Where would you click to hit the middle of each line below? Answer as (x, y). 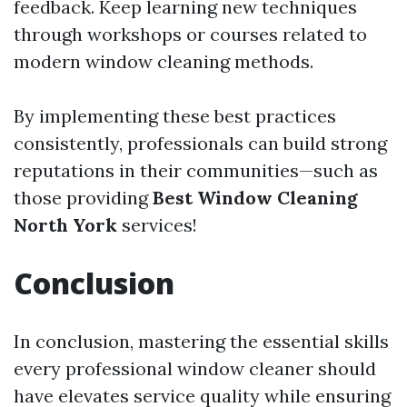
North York (65, 225)
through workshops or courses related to (190, 34)
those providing (83, 198)
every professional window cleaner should (195, 368)
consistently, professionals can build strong (200, 143)
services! (157, 225)
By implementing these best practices (175, 116)
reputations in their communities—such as (196, 170)
